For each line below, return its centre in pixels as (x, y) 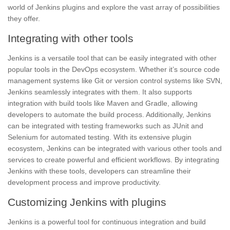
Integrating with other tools (71, 39)
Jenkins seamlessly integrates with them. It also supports (100, 92)
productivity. (141, 183)
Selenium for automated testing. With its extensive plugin (100, 137)
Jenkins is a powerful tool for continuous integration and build (107, 222)
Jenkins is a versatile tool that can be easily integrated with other (112, 58)
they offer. (24, 19)
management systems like (51, 81)
